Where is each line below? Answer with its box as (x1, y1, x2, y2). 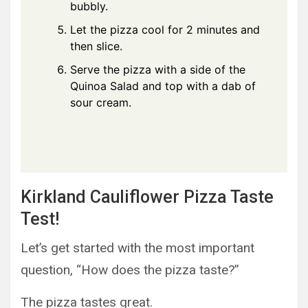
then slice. (70, 39, 122, 54)
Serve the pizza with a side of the (70, 63, 245, 77)
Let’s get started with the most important (21, 240, 254, 256)
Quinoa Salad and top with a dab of (70, 79, 256, 93)
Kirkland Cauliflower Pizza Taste (21, 187, 274, 208)
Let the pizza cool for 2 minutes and (70, 23, 260, 37)
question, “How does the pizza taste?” (21, 262, 239, 278)
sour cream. (70, 96, 131, 110)
